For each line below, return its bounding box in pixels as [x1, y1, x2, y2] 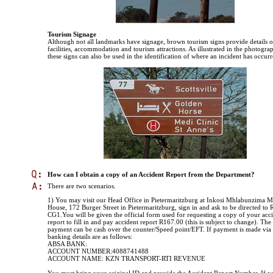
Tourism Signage [48, 30, 96, 38]
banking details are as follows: [48, 233, 132, 241]
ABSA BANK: [48, 240, 87, 248]
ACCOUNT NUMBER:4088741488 [48, 247, 149, 255]
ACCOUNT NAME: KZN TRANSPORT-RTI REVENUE [48, 255, 205, 263]
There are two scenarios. [48, 182, 116, 190]
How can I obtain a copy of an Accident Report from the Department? [48, 171, 255, 179]
